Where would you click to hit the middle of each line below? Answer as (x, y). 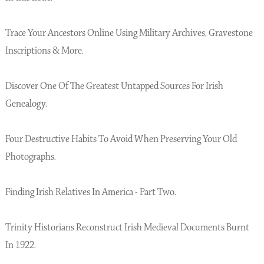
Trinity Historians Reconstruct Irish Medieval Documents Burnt (127, 227)
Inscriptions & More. (44, 51)
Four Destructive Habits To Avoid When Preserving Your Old (121, 139)
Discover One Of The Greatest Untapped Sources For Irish (114, 86)
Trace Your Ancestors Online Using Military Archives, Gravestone (129, 33)
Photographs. (30, 157)
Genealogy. (26, 104)
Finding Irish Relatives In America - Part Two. (90, 192)
